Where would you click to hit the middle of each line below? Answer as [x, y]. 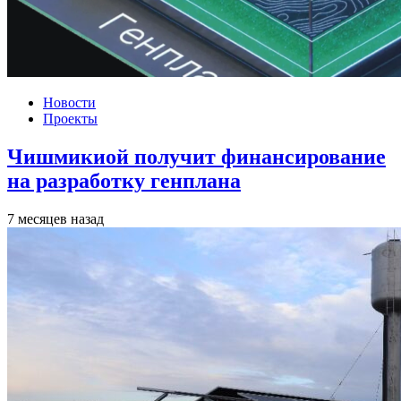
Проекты [70, 118]
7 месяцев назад [55, 218]
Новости [69, 102]
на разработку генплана [124, 180]
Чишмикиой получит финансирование [196, 156]
